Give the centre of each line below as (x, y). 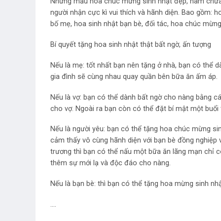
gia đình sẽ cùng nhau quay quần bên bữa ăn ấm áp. (134, 76)
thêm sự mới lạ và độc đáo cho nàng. (110, 163)
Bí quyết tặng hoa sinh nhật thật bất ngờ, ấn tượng (131, 44)
